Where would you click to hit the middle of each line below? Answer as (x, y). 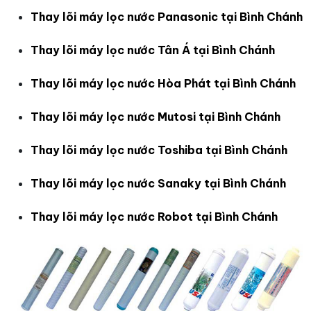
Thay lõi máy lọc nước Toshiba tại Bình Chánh (159, 150)
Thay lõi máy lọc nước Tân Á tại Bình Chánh (153, 50)
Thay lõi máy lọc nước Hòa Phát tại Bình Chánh (163, 83)
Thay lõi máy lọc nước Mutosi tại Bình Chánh (155, 116)
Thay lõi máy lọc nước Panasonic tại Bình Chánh (167, 16)
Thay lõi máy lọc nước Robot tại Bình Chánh (154, 216)
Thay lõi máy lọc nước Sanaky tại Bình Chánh (158, 183)
